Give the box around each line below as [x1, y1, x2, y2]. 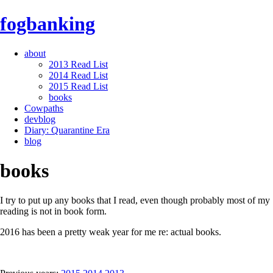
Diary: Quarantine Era [24, 124, 110, 135]
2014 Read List [49, 69, 108, 80]
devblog [24, 113, 55, 124]
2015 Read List [49, 80, 108, 91]
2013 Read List [49, 58, 108, 69]
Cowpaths [24, 102, 63, 113]
